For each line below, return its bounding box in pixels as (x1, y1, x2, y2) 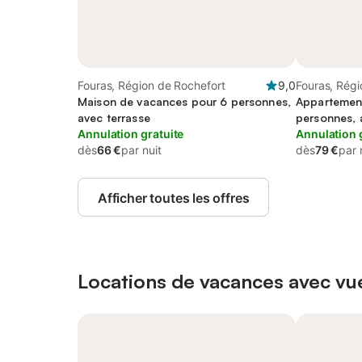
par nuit (121, 143, 162, 157)
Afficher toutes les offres (98, 190, 250, 206)
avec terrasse (78, 111, 150, 124)
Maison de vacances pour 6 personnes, (78, 95, 292, 108)
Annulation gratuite (78, 127, 184, 141)
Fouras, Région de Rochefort (78, 78, 225, 92)
